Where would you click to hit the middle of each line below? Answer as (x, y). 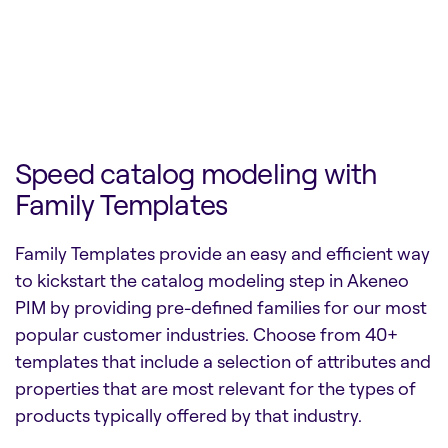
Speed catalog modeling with (196, 173)
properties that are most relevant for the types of (215, 388)
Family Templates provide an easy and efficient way (222, 253)
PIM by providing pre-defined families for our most (221, 307)
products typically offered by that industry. (190, 415)
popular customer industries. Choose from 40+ (206, 334)
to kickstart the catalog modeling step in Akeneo (212, 280)
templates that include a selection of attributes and (223, 361)
